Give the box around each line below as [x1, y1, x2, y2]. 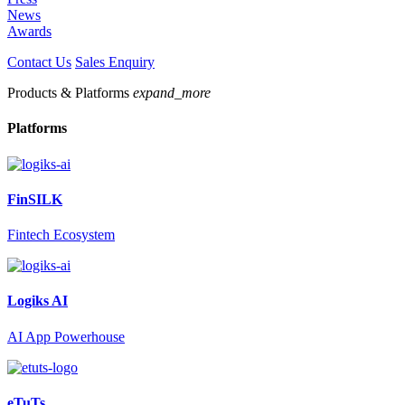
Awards [7, 24, 52, 40]
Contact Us [7, 54, 71, 71]
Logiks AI [7, 293, 68, 309]
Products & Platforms [7, 85, 133, 101]
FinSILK [7, 191, 62, 207]
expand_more [133, 85, 211, 101]
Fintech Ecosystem [7, 227, 115, 243]
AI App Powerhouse [7, 328, 125, 344]
